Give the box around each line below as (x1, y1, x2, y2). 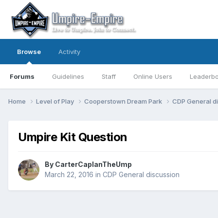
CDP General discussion (103, 170, 180, 179)
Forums (10, 73, 35, 80)
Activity (58, 48, 80, 55)
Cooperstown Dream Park (84, 97, 163, 105)
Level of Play (36, 97, 75, 105)
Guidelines (52, 73, 84, 80)
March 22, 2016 (45, 170, 93, 179)
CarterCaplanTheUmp (55, 160, 132, 169)
